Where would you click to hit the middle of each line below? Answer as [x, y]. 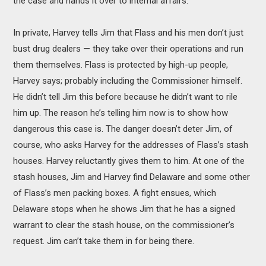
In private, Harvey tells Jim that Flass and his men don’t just [129, 33]
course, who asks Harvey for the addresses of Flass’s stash [131, 145]
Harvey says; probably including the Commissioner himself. [128, 81]
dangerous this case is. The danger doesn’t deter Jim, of [123, 129]
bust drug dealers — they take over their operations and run [129, 49]
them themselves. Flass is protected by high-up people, [121, 65]
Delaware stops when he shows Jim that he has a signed [124, 209]
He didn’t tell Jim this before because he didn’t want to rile [126, 97]
